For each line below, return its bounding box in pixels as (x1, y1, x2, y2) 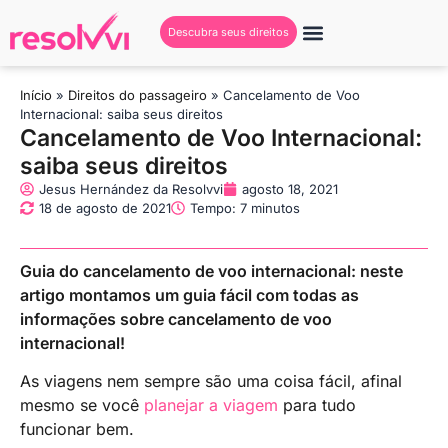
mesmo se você (20, 395, 144, 416)
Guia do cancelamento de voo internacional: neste (20, 260, 403, 281)
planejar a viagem (144, 395, 278, 416)
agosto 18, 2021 (242, 180, 338, 197)
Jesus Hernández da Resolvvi (39, 180, 223, 197)
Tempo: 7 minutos (190, 199, 300, 216)
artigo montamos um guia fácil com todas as (20, 284, 359, 305)
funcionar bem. (20, 419, 134, 440)
